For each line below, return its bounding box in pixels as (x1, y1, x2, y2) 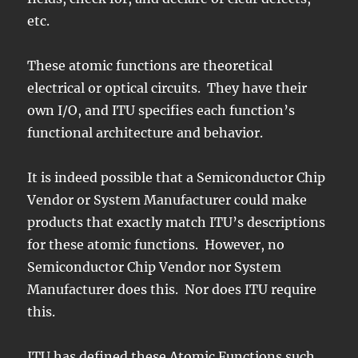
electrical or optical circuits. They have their (27, 79, 308, 96)
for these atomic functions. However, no (27, 236, 285, 253)
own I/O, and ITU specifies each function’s (27, 101, 296, 118)
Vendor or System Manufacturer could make (27, 191, 308, 208)
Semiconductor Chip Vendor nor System (27, 258, 282, 275)
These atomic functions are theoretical (27, 57, 273, 74)
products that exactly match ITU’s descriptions (27, 213, 326, 230)
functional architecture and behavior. (27, 124, 264, 141)
